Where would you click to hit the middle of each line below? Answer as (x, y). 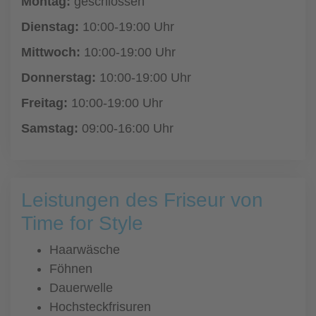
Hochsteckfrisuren (100, 307)
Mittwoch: (51, 52)
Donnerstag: (59, 78)
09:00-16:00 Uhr (126, 128)
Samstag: (50, 128)
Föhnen (71, 269)
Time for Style (82, 223)
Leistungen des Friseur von (142, 200)
